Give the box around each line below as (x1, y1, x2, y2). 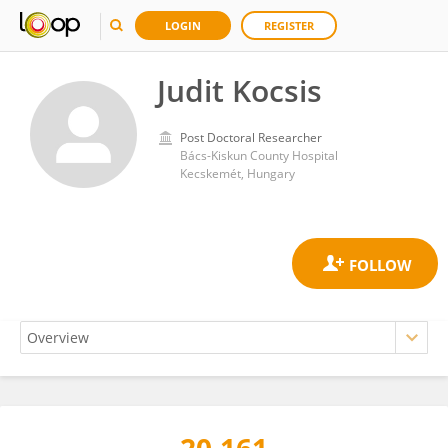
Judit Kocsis (157, 70, 322, 111)
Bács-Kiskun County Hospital (180, 147, 338, 164)
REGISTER (264, 18, 314, 33)
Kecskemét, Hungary (180, 165, 295, 182)
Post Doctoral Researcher (180, 129, 322, 146)
